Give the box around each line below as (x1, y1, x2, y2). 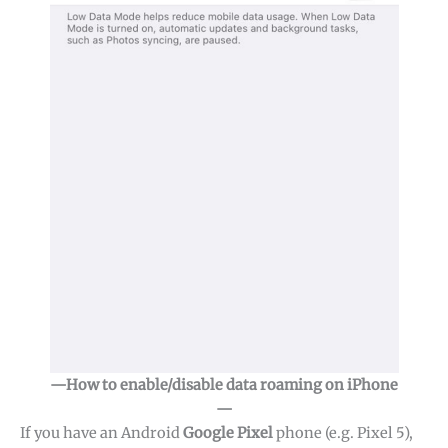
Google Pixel (183, 423, 273, 442)
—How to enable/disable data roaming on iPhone (50, 375, 398, 394)
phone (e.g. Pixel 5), (273, 423, 413, 442)
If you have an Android (20, 423, 183, 442)
